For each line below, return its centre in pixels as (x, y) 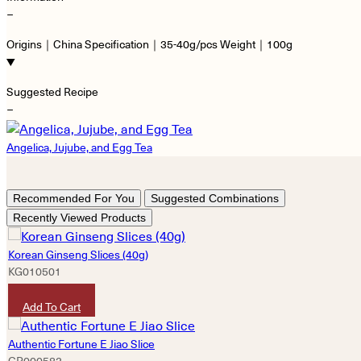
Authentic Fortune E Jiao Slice (81, 344)
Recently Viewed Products (79, 217)
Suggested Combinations (215, 198)
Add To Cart (52, 307)
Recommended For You (74, 198)
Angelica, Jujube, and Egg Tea (79, 147)
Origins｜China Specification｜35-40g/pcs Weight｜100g (149, 44)
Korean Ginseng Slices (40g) (78, 254)
